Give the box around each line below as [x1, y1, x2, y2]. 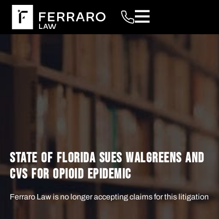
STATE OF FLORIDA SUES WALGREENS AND [10, 150, 204, 166]
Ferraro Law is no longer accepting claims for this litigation [10, 192, 209, 201]
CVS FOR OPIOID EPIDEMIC [10, 166, 131, 182]
